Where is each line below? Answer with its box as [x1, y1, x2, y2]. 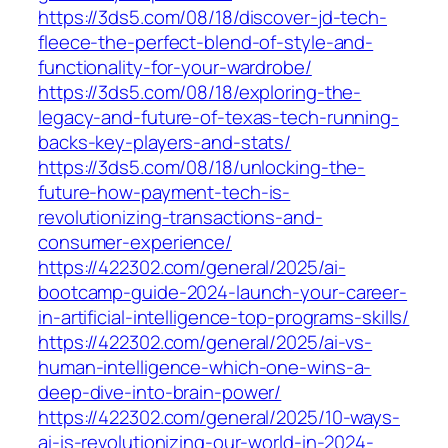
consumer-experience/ [38, 229, 232, 256]
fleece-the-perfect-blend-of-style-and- [38, 29, 374, 56]
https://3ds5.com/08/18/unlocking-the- [38, 154, 366, 181]
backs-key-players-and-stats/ [38, 129, 292, 156]
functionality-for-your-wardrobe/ [38, 54, 312, 81]
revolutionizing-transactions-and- [38, 204, 323, 231]
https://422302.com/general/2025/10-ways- [38, 404, 400, 431]
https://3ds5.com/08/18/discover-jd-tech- [38, 4, 387, 31]
